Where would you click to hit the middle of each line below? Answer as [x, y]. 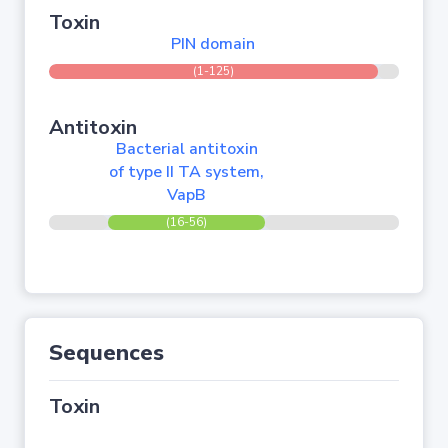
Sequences [106, 353]
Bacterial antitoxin [186, 149]
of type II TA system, [187, 172]
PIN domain [213, 44]
